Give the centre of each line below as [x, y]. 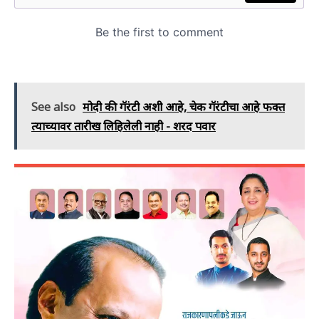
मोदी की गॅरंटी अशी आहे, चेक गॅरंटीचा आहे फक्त [184, 107]
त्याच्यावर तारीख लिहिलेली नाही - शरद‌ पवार [124, 126]
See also [53, 107]
